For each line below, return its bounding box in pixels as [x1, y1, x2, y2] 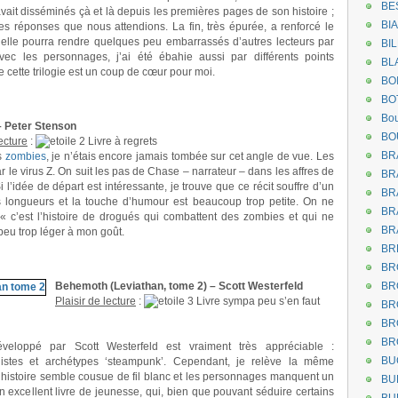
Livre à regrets [85, 135, 157, 147]
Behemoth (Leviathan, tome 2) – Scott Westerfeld [55, 280, 303, 292]
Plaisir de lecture [55, 295, 136, 307]
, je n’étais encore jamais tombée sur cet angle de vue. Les [45, 150, 335, 163]
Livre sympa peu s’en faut [194, 295, 320, 307]
